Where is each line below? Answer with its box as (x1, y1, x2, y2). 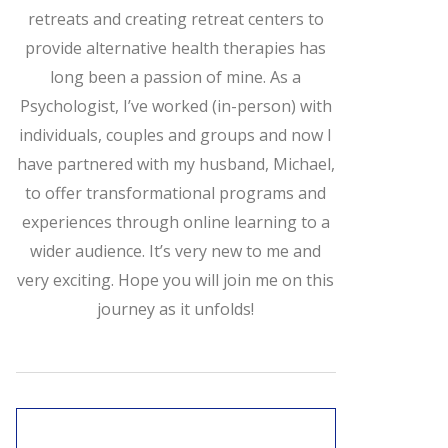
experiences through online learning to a (21, 210, 330, 233)
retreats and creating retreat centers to (27, 7, 324, 30)
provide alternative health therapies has (25, 36, 327, 59)
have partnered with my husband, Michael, (16, 152, 335, 175)
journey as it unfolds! (97, 297, 255, 320)
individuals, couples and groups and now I (19, 123, 333, 146)
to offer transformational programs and (25, 181, 327, 204)
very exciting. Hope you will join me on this (17, 268, 335, 291)
